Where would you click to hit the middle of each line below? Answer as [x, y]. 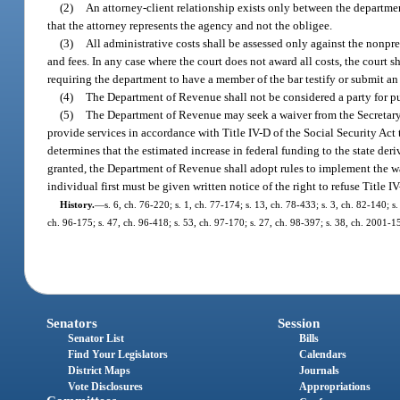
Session [298, 324]
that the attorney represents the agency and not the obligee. [190, 25]
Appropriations [334, 387]
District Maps [100, 371]
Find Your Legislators [118, 355]
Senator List [96, 339]
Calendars [322, 355]
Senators [72, 324]
